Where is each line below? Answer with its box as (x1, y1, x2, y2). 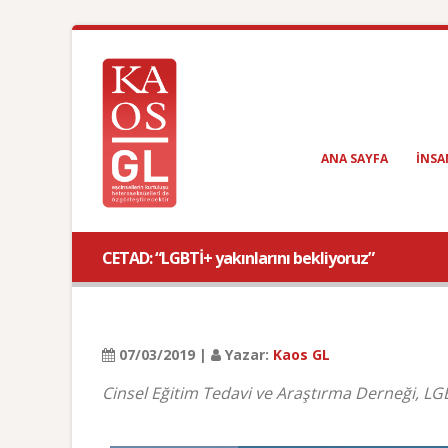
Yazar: (221, 345, 273, 364)
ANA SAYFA (321, 150, 388, 167)
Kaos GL (273, 345, 330, 364)
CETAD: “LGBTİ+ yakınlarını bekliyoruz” (102, 247, 374, 269)
